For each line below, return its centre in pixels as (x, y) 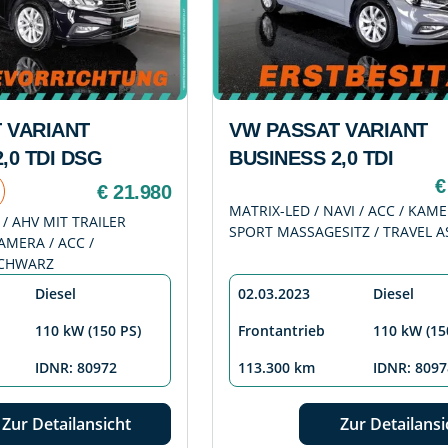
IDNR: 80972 (76, 368)
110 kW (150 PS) (88, 331)
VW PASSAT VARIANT (328, 130)
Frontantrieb (281, 331)
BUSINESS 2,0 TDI (311, 158)
